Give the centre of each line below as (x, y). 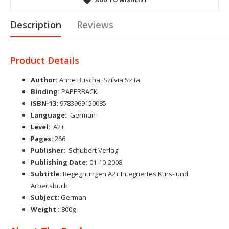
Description (36, 24)
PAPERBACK (79, 91)
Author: (44, 79)
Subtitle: (47, 174)
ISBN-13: (44, 103)
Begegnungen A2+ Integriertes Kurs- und (125, 174)
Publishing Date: (60, 162)
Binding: (45, 91)
